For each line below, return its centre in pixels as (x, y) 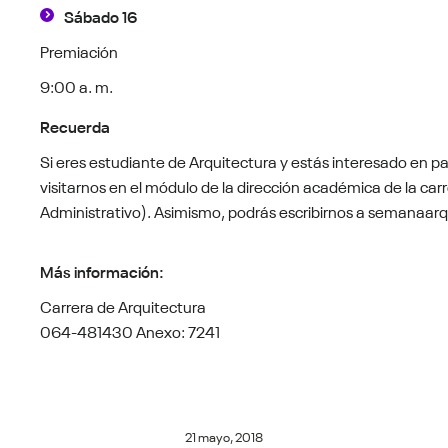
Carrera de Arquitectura (123, 305)
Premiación (79, 50)
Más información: (102, 270)
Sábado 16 (101, 15)
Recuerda (75, 125)
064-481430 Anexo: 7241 (130, 330)
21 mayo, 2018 (224, 436)
